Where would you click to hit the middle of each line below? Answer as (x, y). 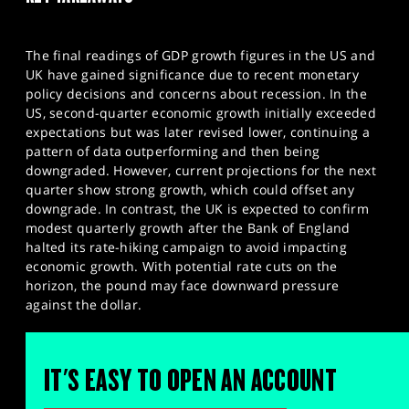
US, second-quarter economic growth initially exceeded (201, 113)
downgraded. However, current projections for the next (201, 171)
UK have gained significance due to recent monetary (192, 75)
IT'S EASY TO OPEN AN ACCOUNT (191, 381)
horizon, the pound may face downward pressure (183, 286)
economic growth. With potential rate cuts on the (182, 267)
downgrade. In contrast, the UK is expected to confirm (197, 209)
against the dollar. (84, 305)
